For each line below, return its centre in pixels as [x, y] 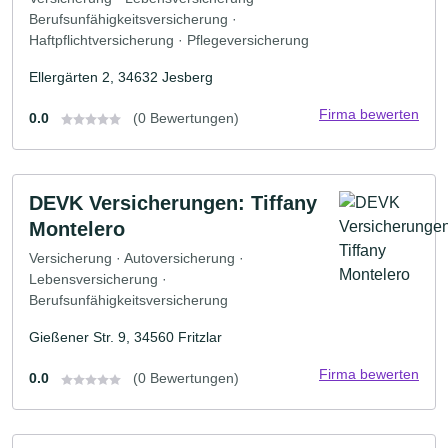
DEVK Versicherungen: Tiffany [173, 202]
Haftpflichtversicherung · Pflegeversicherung [169, 39]
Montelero [77, 228]
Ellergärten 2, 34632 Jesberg [121, 76]
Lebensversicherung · [98, 279]
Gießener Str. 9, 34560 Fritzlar [125, 337]
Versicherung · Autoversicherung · [136, 258]
